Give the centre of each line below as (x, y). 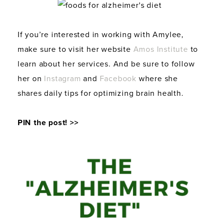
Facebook (118, 79)
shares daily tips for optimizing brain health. (100, 94)
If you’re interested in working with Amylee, (101, 35)
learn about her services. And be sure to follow (106, 64)
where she (157, 79)
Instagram (63, 79)
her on (31, 79)
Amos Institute (161, 50)
